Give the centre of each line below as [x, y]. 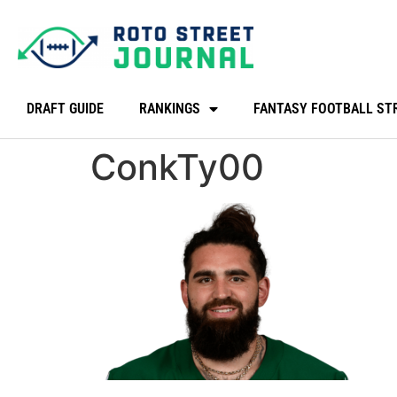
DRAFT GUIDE [65, 109]
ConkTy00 [177, 167]
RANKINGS [170, 109]
